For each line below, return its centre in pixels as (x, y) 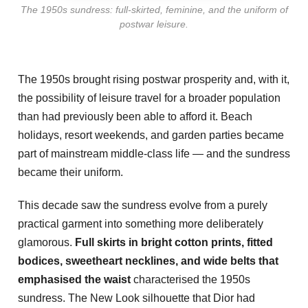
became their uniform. (70, 172)
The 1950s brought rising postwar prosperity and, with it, (154, 79)
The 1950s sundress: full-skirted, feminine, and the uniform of (154, 10)
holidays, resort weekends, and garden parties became (151, 135)
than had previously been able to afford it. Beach (135, 117)
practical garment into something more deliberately (141, 223)
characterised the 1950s (190, 279)
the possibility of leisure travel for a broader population (149, 98)
